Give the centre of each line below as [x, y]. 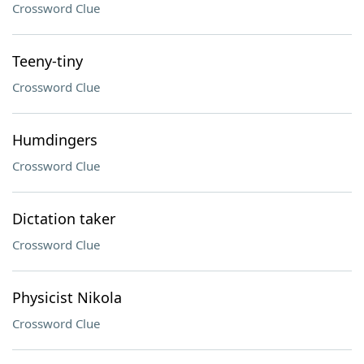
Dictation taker [64, 219]
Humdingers [55, 140]
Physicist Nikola [67, 297]
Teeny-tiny [48, 61]
